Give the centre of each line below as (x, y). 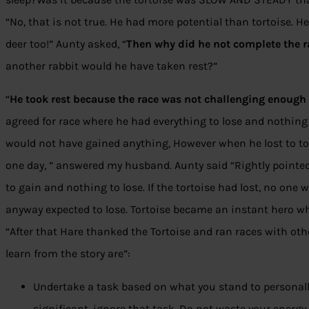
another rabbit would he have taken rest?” (111, 66)
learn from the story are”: (68, 254)
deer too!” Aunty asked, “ (66, 44)
